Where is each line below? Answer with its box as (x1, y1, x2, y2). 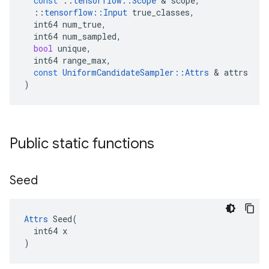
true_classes (132, 7, 190, 18)
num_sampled (62, 31, 116, 42)
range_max (62, 55, 106, 66)
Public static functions (10, 134, 154, 153)
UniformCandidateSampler (62, 67, 174, 78)
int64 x (24, 225, 67, 237)
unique (58, 43, 86, 54)
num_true (62, 19, 101, 30)
